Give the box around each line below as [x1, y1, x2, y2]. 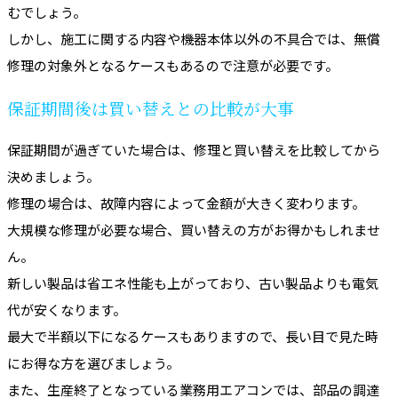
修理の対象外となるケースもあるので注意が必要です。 [7, 56, 338, 76]
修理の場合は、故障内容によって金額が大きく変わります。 [7, 193, 365, 212]
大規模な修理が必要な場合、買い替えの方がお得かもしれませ [7, 219, 380, 239]
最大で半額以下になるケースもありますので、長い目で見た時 [7, 326, 378, 346]
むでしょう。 [7, 3, 86, 22]
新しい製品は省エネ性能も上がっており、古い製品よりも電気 [7, 273, 378, 292]
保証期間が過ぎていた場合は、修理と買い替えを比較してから [7, 139, 380, 159]
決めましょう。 [7, 166, 99, 186]
